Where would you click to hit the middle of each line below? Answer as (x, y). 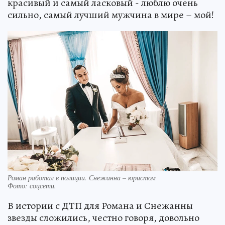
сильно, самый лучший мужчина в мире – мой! (111, 15)
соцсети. (43, 185)
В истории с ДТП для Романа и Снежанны (100, 205)
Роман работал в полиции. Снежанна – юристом (82, 177)
